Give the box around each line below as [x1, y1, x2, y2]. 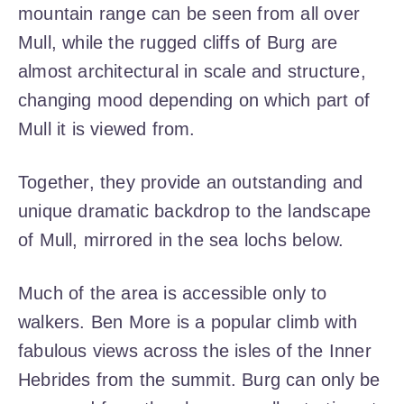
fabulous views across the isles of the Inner [18, 341, 372, 362]
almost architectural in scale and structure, [18, 61, 366, 82]
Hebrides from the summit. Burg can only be [18, 370, 381, 390]
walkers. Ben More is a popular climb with [18, 312, 358, 333]
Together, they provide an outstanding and [18, 172, 363, 193]
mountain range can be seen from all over [18, 4, 361, 24]
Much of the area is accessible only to [18, 283, 327, 304]
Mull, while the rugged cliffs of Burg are [18, 32, 338, 53]
